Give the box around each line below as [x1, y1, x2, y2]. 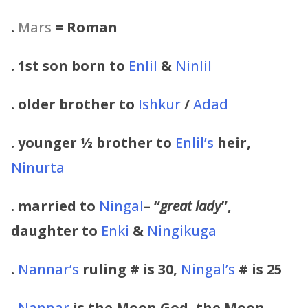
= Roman [55, 17, 118, 36]
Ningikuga [147, 221, 217, 240]
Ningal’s [181, 259, 235, 278]
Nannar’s [18, 259, 79, 278]
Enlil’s [175, 133, 214, 152]
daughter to [11, 221, 101, 240]
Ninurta [11, 157, 65, 177]
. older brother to [11, 94, 138, 113]
